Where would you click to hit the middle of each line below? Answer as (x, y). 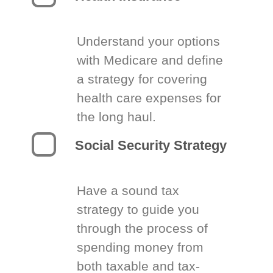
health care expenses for (149, 97)
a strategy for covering (142, 79)
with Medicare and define (150, 60)
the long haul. (117, 116)
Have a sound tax (128, 190)
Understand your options (149, 41)
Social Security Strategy (151, 145)
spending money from (140, 247)
